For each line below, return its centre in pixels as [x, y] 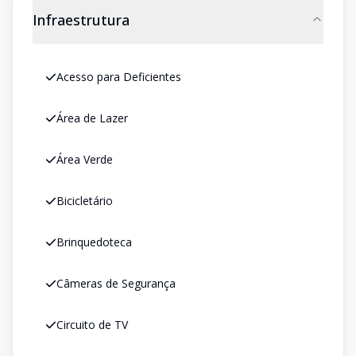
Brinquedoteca [94, 242]
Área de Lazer [92, 118]
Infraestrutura [81, 20]
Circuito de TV [92, 325]
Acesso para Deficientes [119, 77]
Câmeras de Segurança [116, 283]
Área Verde [85, 159]
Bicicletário [85, 201]
